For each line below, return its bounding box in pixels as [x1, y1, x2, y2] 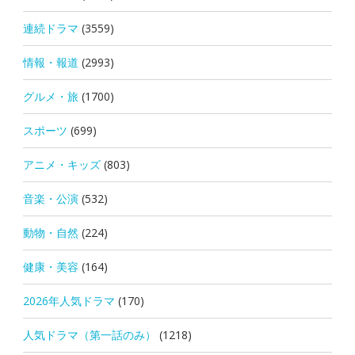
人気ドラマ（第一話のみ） [22, 326, 156, 342]
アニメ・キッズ [22, 156, 101, 172]
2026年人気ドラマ [22, 292, 115, 308]
